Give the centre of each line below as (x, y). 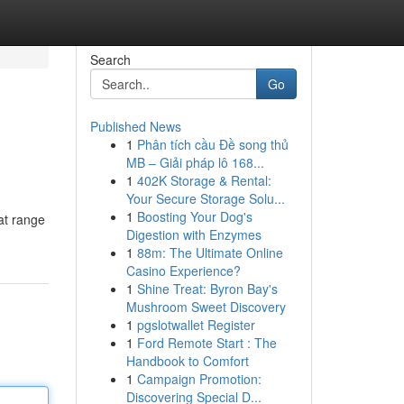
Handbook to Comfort (187, 361)
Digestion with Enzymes (193, 234)
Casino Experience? (183, 271)
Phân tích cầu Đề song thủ (212, 144)
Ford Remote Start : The (207, 343)
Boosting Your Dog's (194, 216)
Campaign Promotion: (199, 379)
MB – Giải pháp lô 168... (195, 162)
